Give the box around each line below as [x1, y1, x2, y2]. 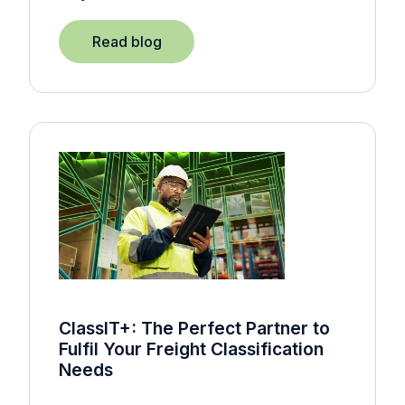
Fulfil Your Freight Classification [59, 338, 324, 361]
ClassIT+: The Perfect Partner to [59, 317, 330, 340]
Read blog [91, 33, 162, 52]
